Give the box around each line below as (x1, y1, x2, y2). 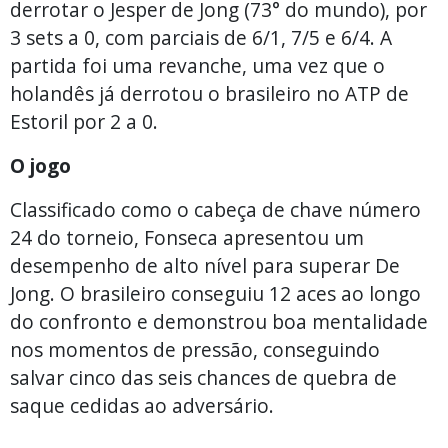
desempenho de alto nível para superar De (10, 251, 400, 279)
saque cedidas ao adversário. (10, 391, 274, 419)
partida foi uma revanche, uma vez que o (10, 51, 385, 79)
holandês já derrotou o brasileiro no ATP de (10, 79, 409, 107)
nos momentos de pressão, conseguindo (10, 335, 380, 363)
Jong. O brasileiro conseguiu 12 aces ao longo (10, 279, 421, 307)
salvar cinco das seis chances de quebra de (10, 363, 397, 391)
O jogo (10, 151, 71, 179)
